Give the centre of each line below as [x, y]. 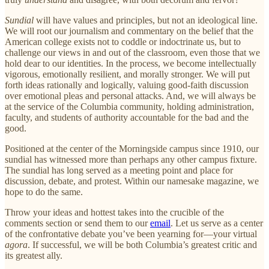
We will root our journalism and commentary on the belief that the [129, 31]
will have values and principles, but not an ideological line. [146, 20]
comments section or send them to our [77, 223]
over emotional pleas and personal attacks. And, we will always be [130, 95]
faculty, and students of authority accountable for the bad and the [127, 117]
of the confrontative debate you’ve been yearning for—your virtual [131, 234]
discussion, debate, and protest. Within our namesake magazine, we [132, 181]
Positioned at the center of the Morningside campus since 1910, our [132, 148]
